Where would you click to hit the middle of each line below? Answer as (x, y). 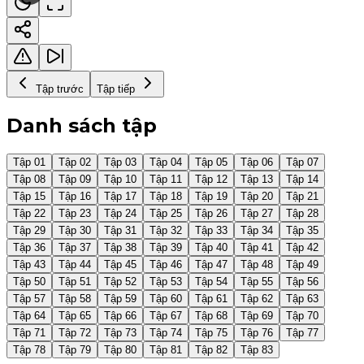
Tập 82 (211, 349)
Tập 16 (75, 196)
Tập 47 (211, 264)
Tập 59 (120, 298)
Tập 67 (166, 315)
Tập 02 (75, 162)
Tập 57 (29, 298)
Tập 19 (211, 196)
